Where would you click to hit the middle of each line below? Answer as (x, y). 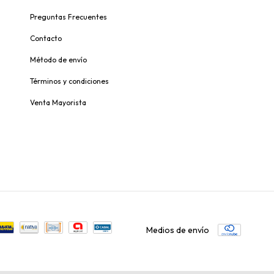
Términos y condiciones (69, 81)
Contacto (46, 39)
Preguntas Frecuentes (68, 17)
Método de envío (58, 60)
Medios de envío (178, 230)
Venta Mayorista (58, 103)
